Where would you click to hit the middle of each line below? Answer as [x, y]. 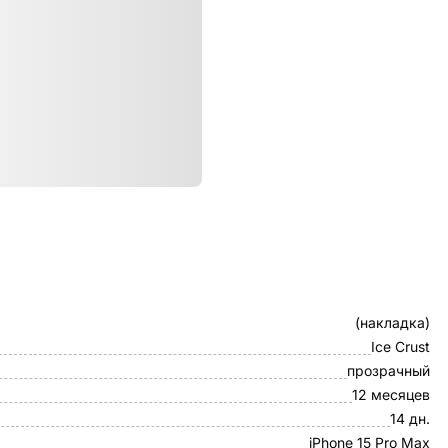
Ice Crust [400, 346]
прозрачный [388, 370]
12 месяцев [391, 394]
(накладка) [392, 322]
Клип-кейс [394, 306]
